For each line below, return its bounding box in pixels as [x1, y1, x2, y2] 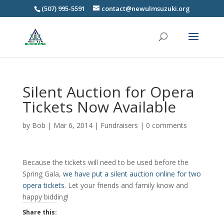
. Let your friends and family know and [64, 180, 188, 190]
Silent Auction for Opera [22, 81, 194, 102]
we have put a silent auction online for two [62, 169, 201, 178]
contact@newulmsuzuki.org [101, 3, 190, 13]
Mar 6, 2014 [53, 120, 92, 130]
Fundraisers [100, 120, 138, 130]
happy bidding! [22, 192, 68, 201]
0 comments [145, 120, 187, 130]
